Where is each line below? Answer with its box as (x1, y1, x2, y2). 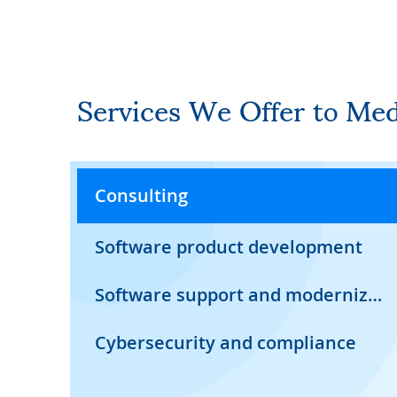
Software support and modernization (368, 283, 382, 307)
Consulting (95, 183, 188, 207)
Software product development (95, 235, 362, 259)
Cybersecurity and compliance (95, 331, 356, 354)
